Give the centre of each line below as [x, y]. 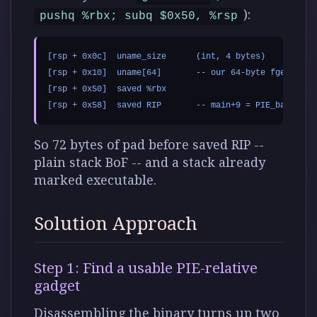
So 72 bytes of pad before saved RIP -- [149, 145]
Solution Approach [116, 224]
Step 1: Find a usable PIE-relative [146, 268]
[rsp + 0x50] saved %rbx [107, 89]
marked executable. [95, 180]
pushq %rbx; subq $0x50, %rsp [139, 16]
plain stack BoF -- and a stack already [150, 162]
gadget [57, 286]
